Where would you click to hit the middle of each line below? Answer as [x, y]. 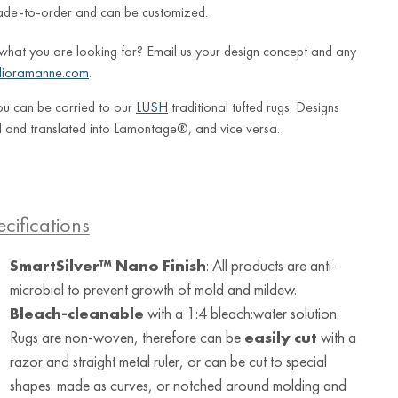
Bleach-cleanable [76, 313]
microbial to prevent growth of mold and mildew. [153, 289]
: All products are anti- [271, 265]
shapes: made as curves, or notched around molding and [178, 385]
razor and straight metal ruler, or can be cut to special [168, 361]
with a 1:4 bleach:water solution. [241, 313]
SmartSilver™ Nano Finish [107, 265]
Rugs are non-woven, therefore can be [127, 337]
